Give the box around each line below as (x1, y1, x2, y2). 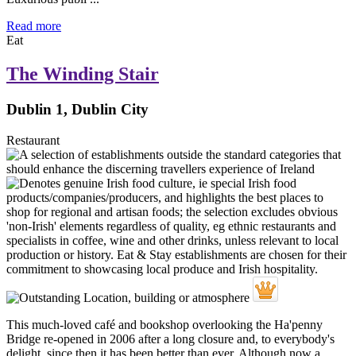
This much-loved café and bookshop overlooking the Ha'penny (6, 317, 323, 331)
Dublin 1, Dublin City (6, 101, 149, 118)
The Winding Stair (6, 64, 159, 85)
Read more (6, 19, 61, 33)
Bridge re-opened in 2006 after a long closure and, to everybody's (6, 331, 335, 346)
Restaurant (6, 133, 60, 147)
